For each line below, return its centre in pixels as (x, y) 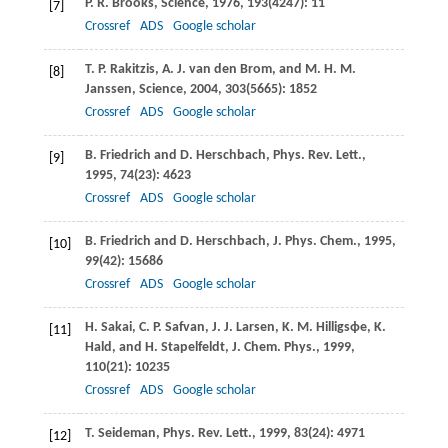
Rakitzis (130, 69)
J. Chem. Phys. (273, 347)
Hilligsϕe (339, 327)
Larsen (253, 327)
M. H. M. (330, 69)
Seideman (125, 433)
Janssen (108, 89)
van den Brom (228, 69)
